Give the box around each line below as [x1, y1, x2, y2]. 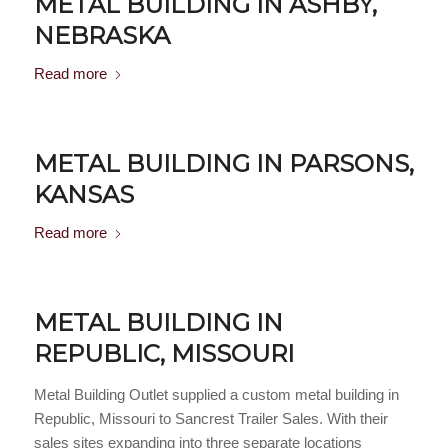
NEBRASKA [33, 21, 170, 50]
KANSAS [33, 180, 134, 209]
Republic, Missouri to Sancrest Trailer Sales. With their [33, 409, 388, 427]
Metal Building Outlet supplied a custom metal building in [33, 385, 399, 403]
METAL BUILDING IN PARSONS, [33, 149, 414, 178]
